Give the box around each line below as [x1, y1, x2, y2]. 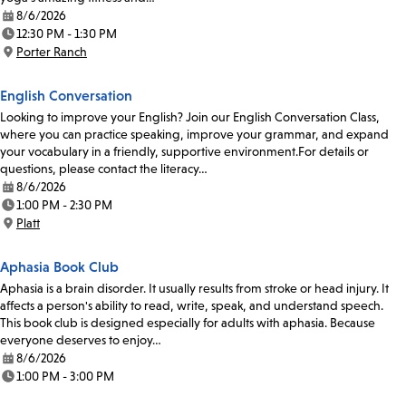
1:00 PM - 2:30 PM [16, 198, 112, 213]
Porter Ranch [16, 44, 87, 60]
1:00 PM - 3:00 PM [16, 369, 114, 384]
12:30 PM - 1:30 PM [16, 26, 117, 42]
